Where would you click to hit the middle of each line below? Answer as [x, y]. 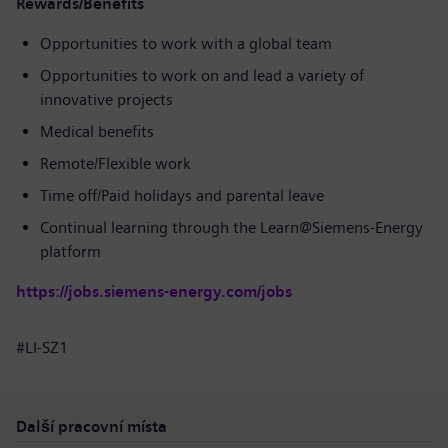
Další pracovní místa [91, 426]
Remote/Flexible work [115, 163]
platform [70, 251]
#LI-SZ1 [42, 347]
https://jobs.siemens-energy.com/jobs [154, 291]
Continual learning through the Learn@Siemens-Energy [231, 227]
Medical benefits [99, 131]
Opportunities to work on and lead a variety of [202, 75]
